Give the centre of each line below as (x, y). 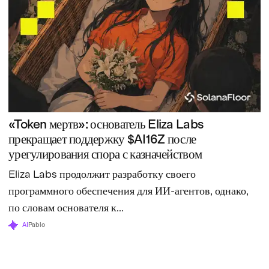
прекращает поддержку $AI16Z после (102, 139)
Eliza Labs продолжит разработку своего (102, 174)
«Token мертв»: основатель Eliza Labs (106, 124)
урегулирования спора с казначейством (105, 154)
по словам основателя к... (66, 208)
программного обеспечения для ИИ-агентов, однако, (128, 191)
